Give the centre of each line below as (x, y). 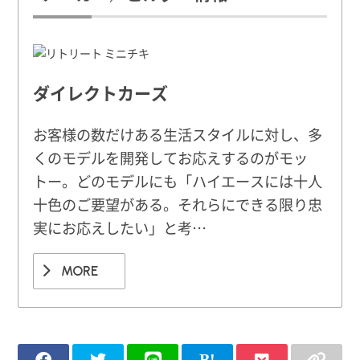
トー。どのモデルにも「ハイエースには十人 (178, 181)
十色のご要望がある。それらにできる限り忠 (178, 205)
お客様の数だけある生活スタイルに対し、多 (178, 135)
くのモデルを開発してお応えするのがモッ (171, 158)
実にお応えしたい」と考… (120, 228)
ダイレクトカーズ (101, 93)
